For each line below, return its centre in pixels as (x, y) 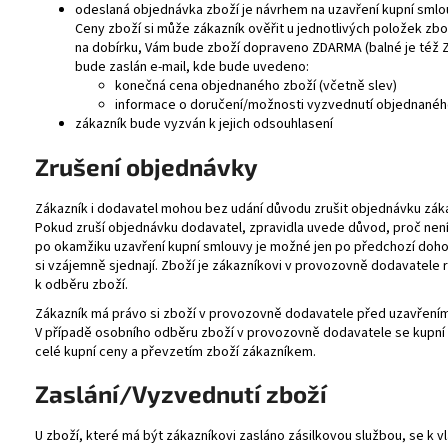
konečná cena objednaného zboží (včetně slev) (256, 85)
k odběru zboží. (81, 284)
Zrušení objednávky (146, 166)
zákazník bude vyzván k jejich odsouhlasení (204, 123)
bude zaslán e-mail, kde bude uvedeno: (192, 66)
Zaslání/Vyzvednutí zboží (181, 394)
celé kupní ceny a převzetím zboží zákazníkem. (175, 351)
